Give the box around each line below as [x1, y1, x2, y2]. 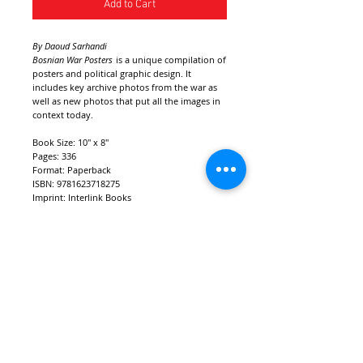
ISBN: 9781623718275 [32, 177, 120, 190]
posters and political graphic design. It [32, 67, 191, 79]
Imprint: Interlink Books [32, 191, 131, 203]
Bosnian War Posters [32, 53, 113, 66]
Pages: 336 [32, 150, 76, 162]
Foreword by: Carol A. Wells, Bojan [32, 219, 177, 231]
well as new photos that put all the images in [32, 95, 220, 107]
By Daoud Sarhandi [32, 40, 107, 52]
